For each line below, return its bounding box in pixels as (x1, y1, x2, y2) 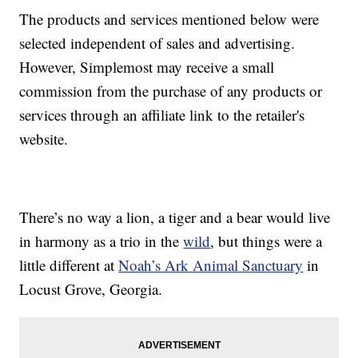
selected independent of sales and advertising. (19, 33, 296, 54)
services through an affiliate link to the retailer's (19, 105, 305, 125)
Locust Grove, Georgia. (19, 279, 163, 300)
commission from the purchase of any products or (19, 81, 323, 101)
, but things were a (210, 231, 323, 252)
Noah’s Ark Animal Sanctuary (118, 255, 304, 276)
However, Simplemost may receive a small (19, 57, 275, 78)
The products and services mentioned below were (19, 9, 320, 30)
